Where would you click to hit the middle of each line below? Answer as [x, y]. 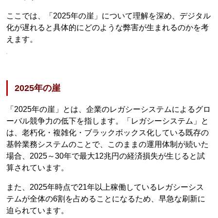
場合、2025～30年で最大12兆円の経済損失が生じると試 [106, 156]
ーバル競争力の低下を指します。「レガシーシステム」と [108, 121]
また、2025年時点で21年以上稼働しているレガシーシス [105, 187]
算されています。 [38, 168]
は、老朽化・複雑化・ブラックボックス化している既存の [108, 133]
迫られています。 [38, 211]
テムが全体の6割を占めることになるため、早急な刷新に [106, 199]
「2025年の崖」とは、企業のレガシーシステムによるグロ [109, 109]
